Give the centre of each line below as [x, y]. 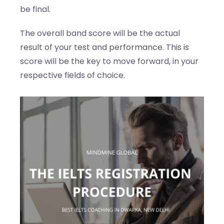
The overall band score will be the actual [100, 33]
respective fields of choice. [72, 75]
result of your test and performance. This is [104, 47]
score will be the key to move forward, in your [109, 61]
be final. [35, 9]
